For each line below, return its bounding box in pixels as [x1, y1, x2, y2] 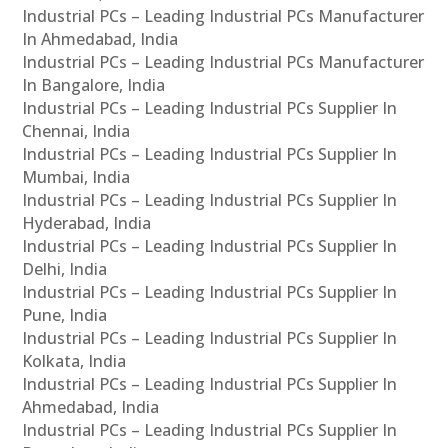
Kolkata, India [22, 349, 127, 372]
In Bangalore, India [22, 73, 166, 96]
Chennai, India [22, 119, 131, 142]
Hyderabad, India [22, 211, 152, 234]
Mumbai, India [22, 165, 131, 188]
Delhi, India [22, 257, 108, 280]
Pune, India [22, 303, 108, 326]
